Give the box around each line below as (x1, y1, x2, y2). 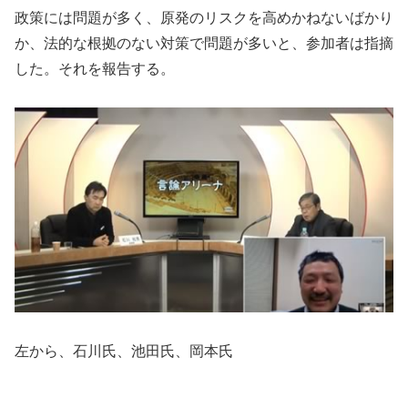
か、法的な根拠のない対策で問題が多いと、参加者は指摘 (15, 35, 393, 51)
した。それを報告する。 (15, 60, 175, 76)
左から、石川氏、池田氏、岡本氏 (15, 342, 233, 359)
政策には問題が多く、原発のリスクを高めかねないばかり (15, 9, 393, 25)
